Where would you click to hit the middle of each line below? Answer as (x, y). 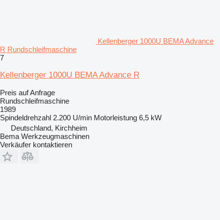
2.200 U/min (72, 118)
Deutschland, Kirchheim (49, 128)
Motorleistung (115, 118)
